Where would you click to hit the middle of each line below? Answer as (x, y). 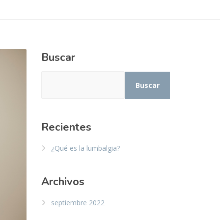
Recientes (66, 127)
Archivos (63, 181)
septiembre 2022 (78, 202)
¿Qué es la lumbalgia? (85, 148)
